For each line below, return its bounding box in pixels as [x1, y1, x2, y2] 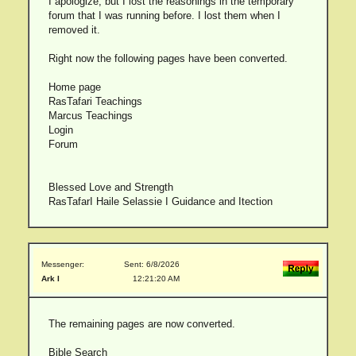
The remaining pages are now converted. [48, 318, 235, 330]
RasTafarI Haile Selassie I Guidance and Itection [48, 195, 273, 207]
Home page [48, 81, 101, 93]
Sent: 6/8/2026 [124, 260, 180, 269]
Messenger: [41, 260, 84, 269]
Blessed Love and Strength [48, 181, 173, 193]
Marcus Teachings [48, 110, 133, 122]
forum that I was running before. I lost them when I [48, 10, 281, 21]
